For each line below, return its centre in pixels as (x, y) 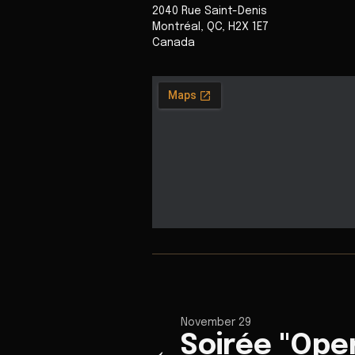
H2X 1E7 (248, 27)
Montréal (176, 27)
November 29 (216, 323)
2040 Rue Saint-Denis (210, 11)
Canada (174, 43)
